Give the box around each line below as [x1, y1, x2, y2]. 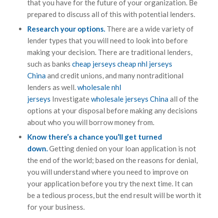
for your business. [27, 202, 85, 211]
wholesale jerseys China [91, 94, 168, 103]
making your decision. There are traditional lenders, [27, 47, 192, 56]
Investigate [50, 94, 91, 103]
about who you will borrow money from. [27, 117, 154, 127]
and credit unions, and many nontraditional [45, 71, 183, 80]
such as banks [27, 59, 72, 68]
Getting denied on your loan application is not [47, 144, 196, 153]
